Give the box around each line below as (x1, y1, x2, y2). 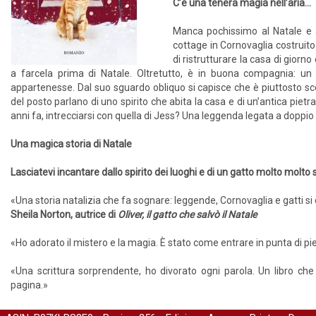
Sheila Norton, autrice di (11, 209, 118, 220)
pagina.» (11, 279, 48, 291)
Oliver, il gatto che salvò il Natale (118, 209, 257, 220)
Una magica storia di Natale (11, 138, 132, 150)
